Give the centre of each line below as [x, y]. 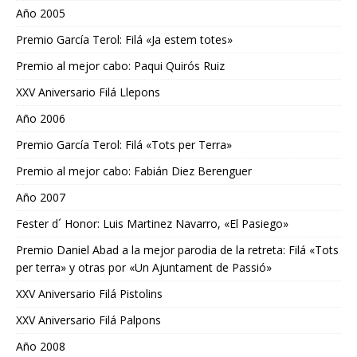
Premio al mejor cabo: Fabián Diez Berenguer [134, 171]
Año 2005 [41, 14]
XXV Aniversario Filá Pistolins [89, 294]
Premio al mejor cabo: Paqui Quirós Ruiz [120, 66]
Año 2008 [41, 347]
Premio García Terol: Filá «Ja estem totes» [124, 40]
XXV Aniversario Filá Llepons [88, 92]
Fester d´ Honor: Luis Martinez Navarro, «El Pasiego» [152, 224]
